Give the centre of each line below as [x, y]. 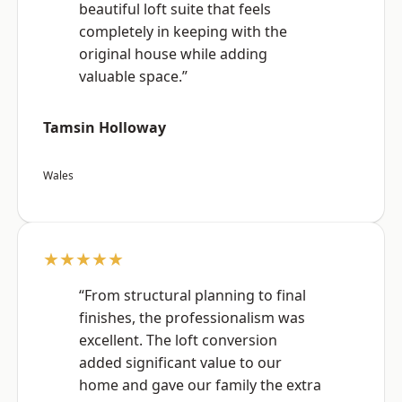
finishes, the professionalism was [192, 318]
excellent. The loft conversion [178, 341]
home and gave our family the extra [200, 385]
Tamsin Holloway [105, 128]
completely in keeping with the [183, 32]
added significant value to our [180, 363]
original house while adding [173, 54]
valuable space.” [133, 77]
